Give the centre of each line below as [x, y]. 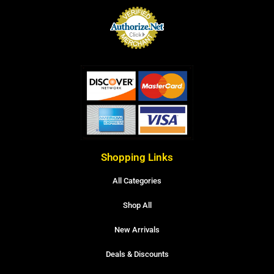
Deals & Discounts [137, 254]
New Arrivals [137, 229]
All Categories [137, 180]
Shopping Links [137, 157]
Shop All [137, 205]
